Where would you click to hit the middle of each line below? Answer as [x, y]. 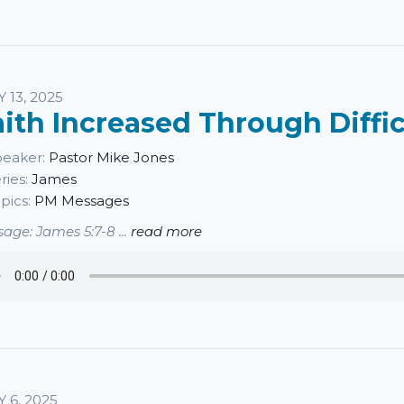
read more [166, 231]
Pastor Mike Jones [111, 157]
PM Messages [82, 201]
